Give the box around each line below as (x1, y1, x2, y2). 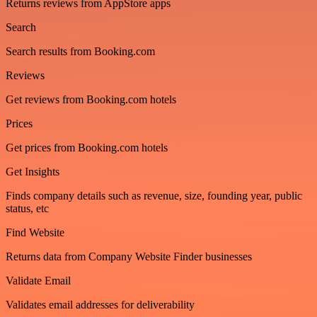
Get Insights (6, 165, 59, 178)
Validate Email (6, 274, 71, 287)
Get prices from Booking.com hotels (6, 141, 168, 154)
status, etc (6, 202, 49, 214)
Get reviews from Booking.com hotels (6, 93, 176, 105)
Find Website (6, 226, 64, 238)
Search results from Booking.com (6, 45, 155, 57)
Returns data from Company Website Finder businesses (6, 250, 252, 263)
